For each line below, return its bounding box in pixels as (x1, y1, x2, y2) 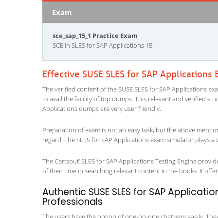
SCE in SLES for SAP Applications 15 (53, 41, 152, 50)
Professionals (42, 195, 103, 208)
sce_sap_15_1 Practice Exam (53, 31, 138, 40)
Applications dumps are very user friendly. (42, 104, 161, 113)
